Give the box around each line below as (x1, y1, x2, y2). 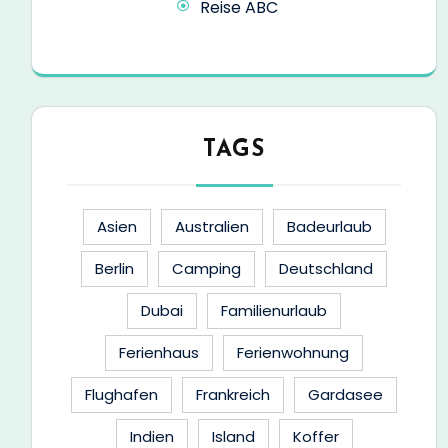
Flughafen (85, 383, 158, 405)
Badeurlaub (286, 215, 372, 237)
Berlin (95, 257, 134, 279)
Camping (172, 257, 241, 279)
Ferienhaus (119, 341, 199, 363)
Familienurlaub (221, 299, 327, 321)
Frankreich (196, 383, 270, 405)
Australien (174, 215, 249, 237)
